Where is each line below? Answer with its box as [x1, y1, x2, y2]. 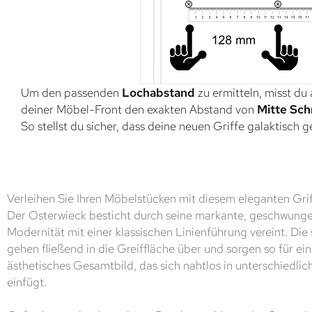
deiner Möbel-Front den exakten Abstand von [21, 101, 257, 117]
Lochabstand [122, 84, 195, 100]
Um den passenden [21, 84, 122, 100]
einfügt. [7, 274, 47, 290]
